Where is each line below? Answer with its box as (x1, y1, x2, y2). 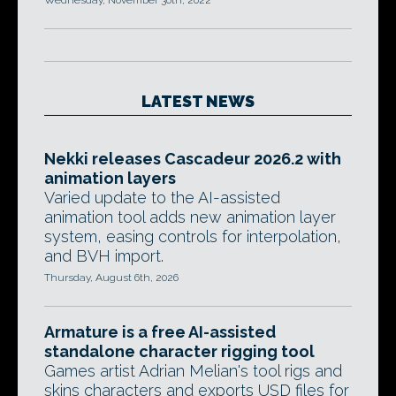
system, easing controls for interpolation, (44, 227, 341, 246)
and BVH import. (44, 247, 164, 265)
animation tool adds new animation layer (44, 208, 336, 226)
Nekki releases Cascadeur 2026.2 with (44, 149, 341, 168)
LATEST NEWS (141, 92, 255, 110)
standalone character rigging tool (44, 342, 315, 361)
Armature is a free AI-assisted (44, 323, 276, 341)
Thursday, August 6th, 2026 (44, 271, 179, 284)
